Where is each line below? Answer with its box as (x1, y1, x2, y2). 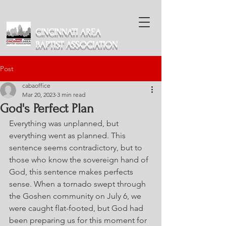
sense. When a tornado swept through (9, 179, 148, 189)
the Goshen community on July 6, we (9, 191, 143, 201)
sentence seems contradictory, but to (9, 143, 144, 152)
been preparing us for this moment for (9, 215, 149, 225)
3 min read (57, 91, 85, 98)
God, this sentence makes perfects (9, 167, 135, 177)
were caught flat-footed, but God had (9, 203, 145, 213)
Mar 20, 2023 (22, 91, 55, 98)
